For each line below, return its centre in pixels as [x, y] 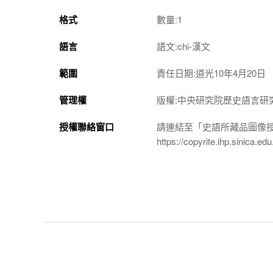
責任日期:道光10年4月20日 [211, 73]
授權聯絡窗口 [87, 126]
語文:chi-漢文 [183, 46]
